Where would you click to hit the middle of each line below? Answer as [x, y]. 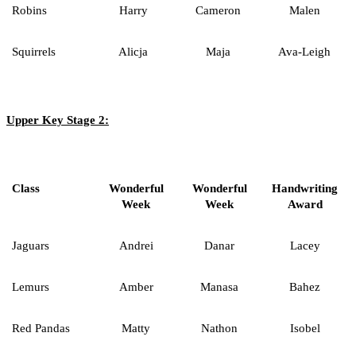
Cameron [218, 10]
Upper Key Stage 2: [58, 120]
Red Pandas [41, 328]
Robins [29, 10]
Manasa [219, 286]
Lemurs [31, 286]
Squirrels [34, 51]
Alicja [133, 51]
